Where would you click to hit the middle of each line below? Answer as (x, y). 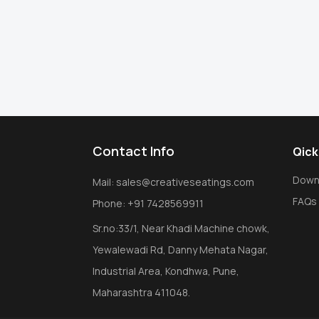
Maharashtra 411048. (141, 292)
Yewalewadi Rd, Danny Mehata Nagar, (180, 250)
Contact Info (133, 151)
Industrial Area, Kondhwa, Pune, (166, 271)
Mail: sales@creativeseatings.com (173, 182)
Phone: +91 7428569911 (148, 203)
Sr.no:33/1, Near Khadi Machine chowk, (181, 228)
